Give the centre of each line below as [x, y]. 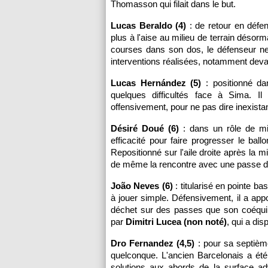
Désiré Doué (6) [145, 128]
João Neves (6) [142, 186]
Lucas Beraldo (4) [149, 25]
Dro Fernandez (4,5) [153, 243]
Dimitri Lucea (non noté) [176, 222]
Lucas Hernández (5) [156, 83]
